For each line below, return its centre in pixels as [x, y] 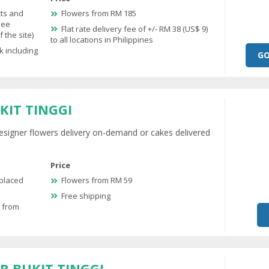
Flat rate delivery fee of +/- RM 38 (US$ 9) [134, 29]
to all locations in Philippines [102, 39]
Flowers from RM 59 [97, 180]
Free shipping [86, 195]
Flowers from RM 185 [99, 14]
